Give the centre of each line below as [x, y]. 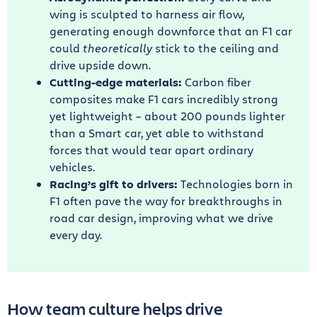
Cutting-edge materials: [116, 82]
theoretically [119, 47]
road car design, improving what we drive [161, 217]
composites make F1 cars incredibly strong [164, 98]
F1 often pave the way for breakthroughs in [166, 200]
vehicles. [72, 166]
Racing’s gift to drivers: [114, 184]
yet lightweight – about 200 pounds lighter [167, 115]
